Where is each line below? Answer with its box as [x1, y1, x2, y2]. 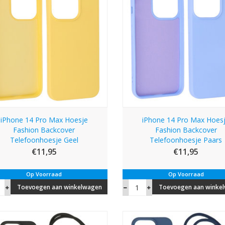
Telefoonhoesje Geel [10, 135, 78, 145]
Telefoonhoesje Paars [150, 135, 222, 145]
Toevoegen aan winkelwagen [17, 182, 102, 191]
